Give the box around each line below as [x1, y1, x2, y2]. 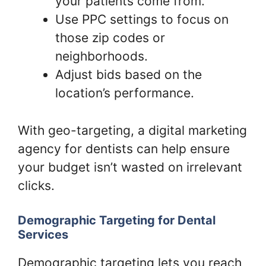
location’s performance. [55, 85, 194, 101]
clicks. [18, 178, 55, 193]
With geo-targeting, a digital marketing [18, 122, 247, 138]
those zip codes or [55, 30, 165, 46]
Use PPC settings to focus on [55, 12, 229, 27]
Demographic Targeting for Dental [18, 213, 216, 228]
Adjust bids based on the [55, 67, 202, 83]
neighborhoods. [55, 49, 148, 64]
